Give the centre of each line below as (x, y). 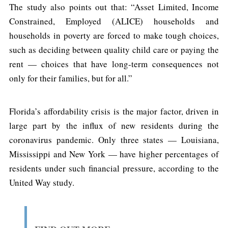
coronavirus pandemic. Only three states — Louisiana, (114, 139)
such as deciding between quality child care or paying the (114, 49)
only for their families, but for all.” (71, 78)
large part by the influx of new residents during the (114, 125)
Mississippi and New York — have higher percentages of (114, 154)
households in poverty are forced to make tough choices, (114, 35)
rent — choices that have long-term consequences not (114, 64)
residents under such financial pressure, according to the (114, 168)
